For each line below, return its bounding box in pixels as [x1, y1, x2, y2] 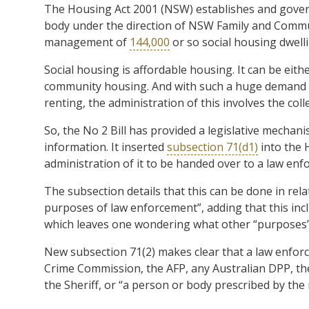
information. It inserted [44, 139, 167, 154]
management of [44, 34, 130, 50]
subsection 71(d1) [167, 139, 258, 154]
